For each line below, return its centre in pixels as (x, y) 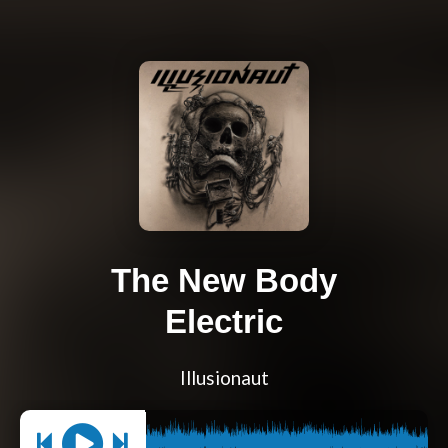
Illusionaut (224, 378)
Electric (224, 322)
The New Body (224, 281)
